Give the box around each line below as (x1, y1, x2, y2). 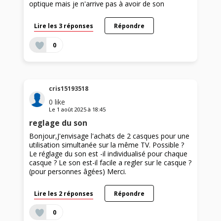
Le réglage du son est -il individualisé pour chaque (29, 149, 188, 159)
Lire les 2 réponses (34, 189, 94, 198)
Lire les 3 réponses (34, 22, 94, 30)
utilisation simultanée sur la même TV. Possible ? (29, 140, 184, 150)
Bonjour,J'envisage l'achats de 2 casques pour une (29, 131, 190, 141)
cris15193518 (49, 84, 89, 93)
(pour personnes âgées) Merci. (29, 167, 127, 177)
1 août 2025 (57, 106, 87, 113)
